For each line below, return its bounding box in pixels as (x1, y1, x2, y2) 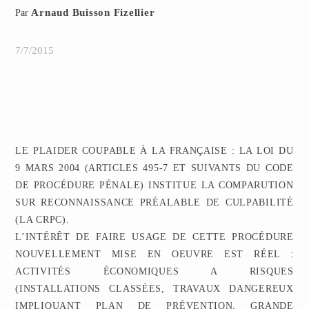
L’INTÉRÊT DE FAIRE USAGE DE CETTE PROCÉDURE (15, 232, 294, 242)
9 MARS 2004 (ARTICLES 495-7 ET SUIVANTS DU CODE (15, 163, 294, 173)
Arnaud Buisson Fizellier (31, 7, 155, 18)
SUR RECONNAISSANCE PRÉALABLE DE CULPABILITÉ (15, 197, 294, 208)
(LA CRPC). (15, 215, 70, 225)
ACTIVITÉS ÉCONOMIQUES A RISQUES (15, 266, 294, 277)
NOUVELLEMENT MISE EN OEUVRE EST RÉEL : (15, 249, 294, 259)
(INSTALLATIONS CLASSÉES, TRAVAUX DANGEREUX (15, 283, 294, 294)
